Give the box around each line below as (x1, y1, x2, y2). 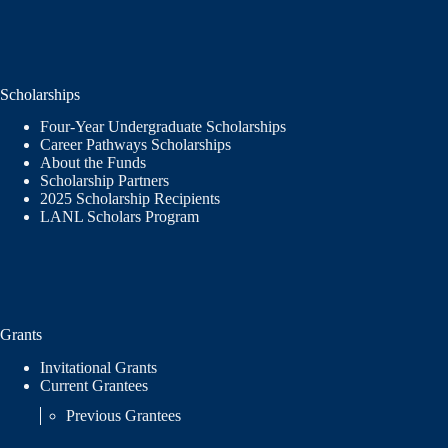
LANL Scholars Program (40, 208, 203, 226)
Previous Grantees (66, 407, 185, 425)
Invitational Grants (40, 359, 157, 377)
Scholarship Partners (40, 172, 173, 190)
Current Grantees (40, 377, 152, 395)
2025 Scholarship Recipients (40, 190, 224, 208)
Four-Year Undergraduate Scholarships (40, 118, 286, 136)
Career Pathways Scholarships (40, 136, 231, 154)
